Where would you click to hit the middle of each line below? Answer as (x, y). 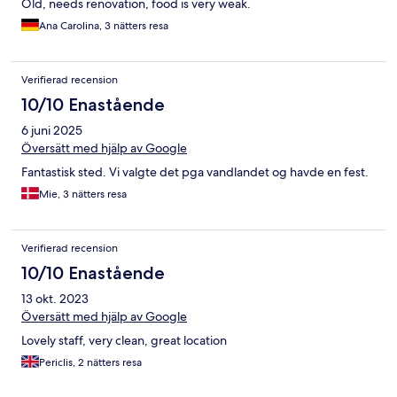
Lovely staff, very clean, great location (124, 341)
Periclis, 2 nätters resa (90, 363)
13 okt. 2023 (55, 299)
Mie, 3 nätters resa (83, 195)
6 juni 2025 (52, 131)
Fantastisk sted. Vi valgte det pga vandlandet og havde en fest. (195, 172)
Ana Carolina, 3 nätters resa (104, 26)
